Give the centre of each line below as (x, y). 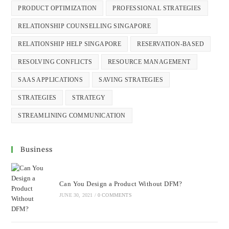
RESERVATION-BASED (171, 44)
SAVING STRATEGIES (131, 79)
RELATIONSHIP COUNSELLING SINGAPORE (85, 26)
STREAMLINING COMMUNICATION (72, 115)
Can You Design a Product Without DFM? (121, 184)
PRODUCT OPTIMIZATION (58, 8)
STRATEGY (89, 97)
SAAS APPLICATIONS (51, 79)
